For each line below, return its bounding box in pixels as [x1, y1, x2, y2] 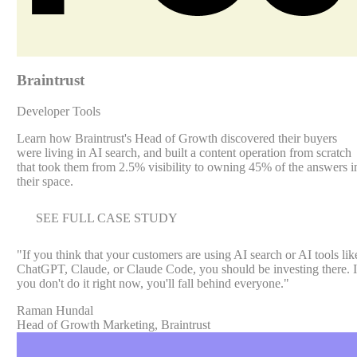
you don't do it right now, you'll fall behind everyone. [16, 276, 284, 290]
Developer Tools [16, 104, 100, 118]
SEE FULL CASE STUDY [35, 210, 178, 225]
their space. [16, 174, 73, 188]
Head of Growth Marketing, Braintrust [16, 317, 210, 331]
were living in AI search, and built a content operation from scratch [16, 145, 351, 159]
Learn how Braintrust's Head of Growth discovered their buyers [16, 131, 337, 145]
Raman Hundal [16, 303, 93, 317]
